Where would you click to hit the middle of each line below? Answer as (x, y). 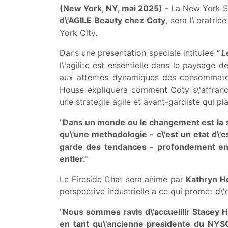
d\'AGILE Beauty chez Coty (112, 20)
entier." (74, 159)
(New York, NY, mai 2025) (111, 8)
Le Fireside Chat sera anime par (123, 179)
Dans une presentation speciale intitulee (138, 53)
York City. (78, 33)
